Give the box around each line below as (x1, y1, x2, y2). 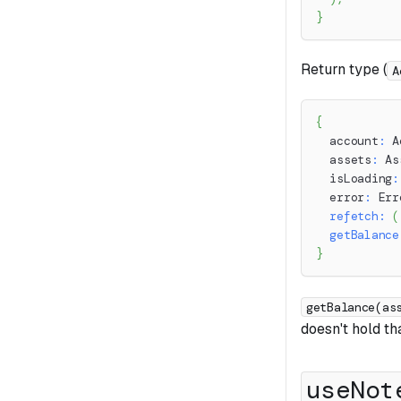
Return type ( (301, 60, 387, 80)
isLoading (316, 171, 393, 187)
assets (316, 152, 371, 168)
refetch (329, 209, 379, 225)
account (316, 133, 379, 149)
